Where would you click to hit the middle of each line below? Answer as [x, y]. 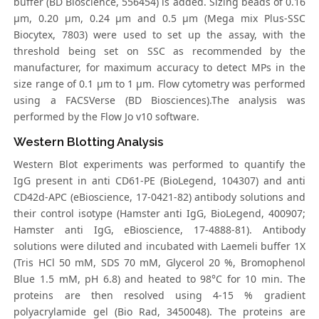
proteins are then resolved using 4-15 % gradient [159, 296]
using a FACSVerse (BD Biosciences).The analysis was [159, 100]
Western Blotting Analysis [89, 142]
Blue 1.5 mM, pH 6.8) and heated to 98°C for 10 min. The [159, 279]
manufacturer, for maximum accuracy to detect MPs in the [159, 68]
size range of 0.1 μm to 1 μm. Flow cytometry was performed [159, 84]
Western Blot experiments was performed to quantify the [159, 164]
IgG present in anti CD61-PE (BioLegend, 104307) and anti [159, 181]
